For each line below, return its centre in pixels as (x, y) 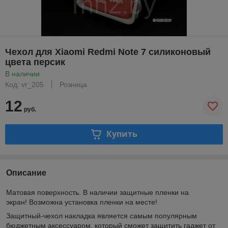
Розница (73, 84)
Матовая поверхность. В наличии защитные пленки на (97, 192)
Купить (122, 134)
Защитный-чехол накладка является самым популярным (102, 216)
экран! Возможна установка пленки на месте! (83, 202)
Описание (26, 173)
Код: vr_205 (24, 84)
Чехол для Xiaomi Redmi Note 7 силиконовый (108, 52)
